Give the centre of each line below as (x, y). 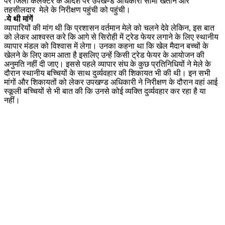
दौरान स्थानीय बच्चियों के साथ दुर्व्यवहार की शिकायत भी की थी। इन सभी (107, 73)
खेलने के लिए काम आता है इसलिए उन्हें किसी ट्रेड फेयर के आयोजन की (104, 55)
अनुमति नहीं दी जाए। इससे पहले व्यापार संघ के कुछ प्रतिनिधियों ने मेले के (107, 64)
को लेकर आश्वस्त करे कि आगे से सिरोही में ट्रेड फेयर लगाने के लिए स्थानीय (111, 37)
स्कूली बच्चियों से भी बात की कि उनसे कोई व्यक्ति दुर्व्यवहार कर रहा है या (105, 91)
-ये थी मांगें (18, 19)
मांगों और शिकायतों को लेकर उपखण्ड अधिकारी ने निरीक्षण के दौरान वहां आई (111, 82)
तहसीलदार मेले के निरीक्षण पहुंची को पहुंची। (67, 10)
